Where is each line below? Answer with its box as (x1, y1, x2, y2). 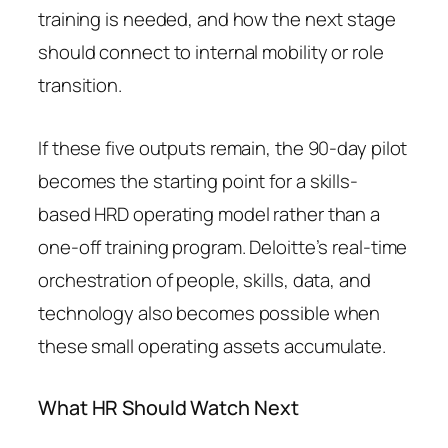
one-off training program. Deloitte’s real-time (38, 233, 408, 260)
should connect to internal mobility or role (38, 38, 384, 65)
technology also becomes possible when (38, 299, 381, 326)
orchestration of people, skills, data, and (38, 266, 371, 293)
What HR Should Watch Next (38, 393, 299, 421)
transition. (38, 71, 122, 98)
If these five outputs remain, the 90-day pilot (38, 134, 408, 161)
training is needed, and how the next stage (38, 5, 396, 32)
